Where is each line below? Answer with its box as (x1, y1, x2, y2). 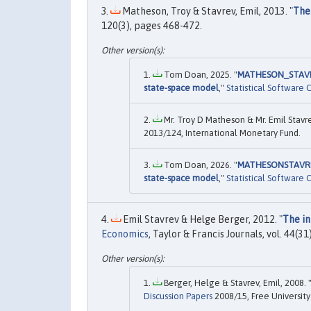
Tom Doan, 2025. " (162, 69, 237, 80)
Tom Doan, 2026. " (162, 159, 237, 170)
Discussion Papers (144, 291, 212, 302)
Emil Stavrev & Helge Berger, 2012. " (121, 213, 283, 225)
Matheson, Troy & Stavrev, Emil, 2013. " (120, 5, 293, 17)
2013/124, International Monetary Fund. (144, 127, 301, 138)
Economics (101, 228, 149, 239)
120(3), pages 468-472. (101, 19, 202, 31)
